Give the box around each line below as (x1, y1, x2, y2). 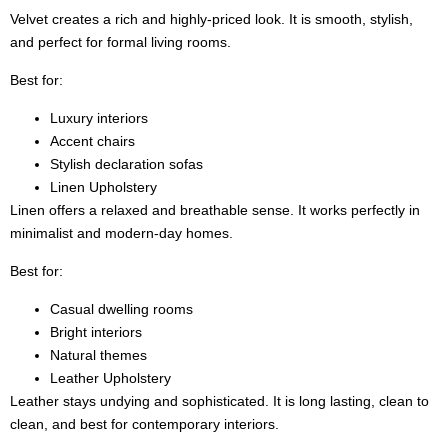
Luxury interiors (50, 109, 148, 126)
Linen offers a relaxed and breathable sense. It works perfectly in (10, 201, 420, 218)
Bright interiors (50, 323, 142, 340)
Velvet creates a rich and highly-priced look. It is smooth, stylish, (10, 10, 413, 27)
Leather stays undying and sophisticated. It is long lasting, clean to (10, 392, 429, 409)
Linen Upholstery (50, 178, 157, 195)
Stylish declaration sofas (50, 155, 203, 172)
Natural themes (50, 346, 147, 363)
